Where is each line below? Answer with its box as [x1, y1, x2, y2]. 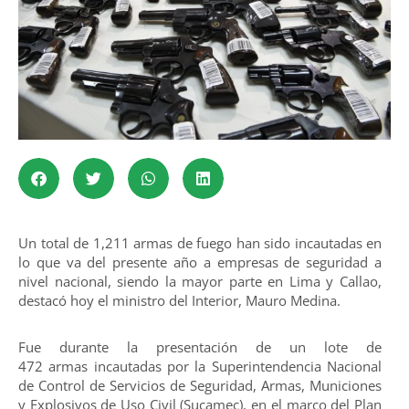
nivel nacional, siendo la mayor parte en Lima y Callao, [18, 272, 382, 290]
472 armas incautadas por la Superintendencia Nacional [18, 357, 382, 376]
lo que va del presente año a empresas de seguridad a [18, 253, 382, 271]
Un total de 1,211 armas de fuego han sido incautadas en [18, 234, 382, 252]
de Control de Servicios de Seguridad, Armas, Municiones [18, 376, 382, 395]
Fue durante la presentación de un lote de [18, 338, 382, 357]
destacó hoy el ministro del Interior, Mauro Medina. [18, 291, 341, 309]
